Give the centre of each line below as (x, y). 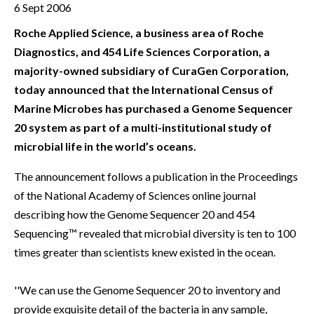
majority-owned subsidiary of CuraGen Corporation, (151, 71)
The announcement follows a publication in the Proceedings (156, 177)
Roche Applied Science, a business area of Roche (139, 33)
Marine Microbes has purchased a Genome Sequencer (153, 109)
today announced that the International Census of (144, 90)
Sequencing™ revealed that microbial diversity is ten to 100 (155, 233)
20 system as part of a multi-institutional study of (143, 128)
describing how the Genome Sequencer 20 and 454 (135, 214)
